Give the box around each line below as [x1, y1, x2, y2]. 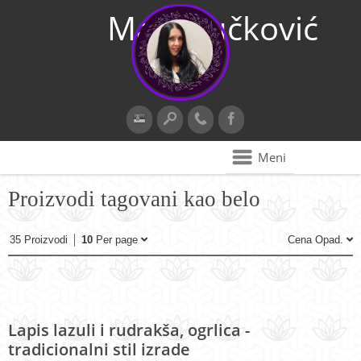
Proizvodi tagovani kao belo [8, 187, 260, 211]
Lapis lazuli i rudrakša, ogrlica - [8, 319, 250, 341]
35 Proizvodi [10, 234, 68, 246]
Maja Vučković [107, 6, 318, 50]
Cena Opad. [288, 234, 346, 246]
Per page [93, 234, 141, 246]
